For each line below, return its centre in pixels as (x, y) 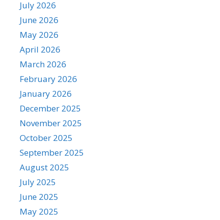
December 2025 (50, 108)
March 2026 (43, 64)
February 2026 (48, 79)
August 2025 (44, 167)
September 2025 (52, 152)
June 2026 (39, 20)
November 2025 (51, 123)
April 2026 (40, 49)
